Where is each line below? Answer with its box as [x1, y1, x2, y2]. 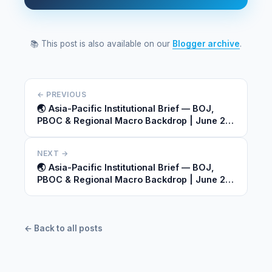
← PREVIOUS [37, 90, 86, 99]
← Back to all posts [24, 223, 103, 233]
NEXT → [37, 149, 68, 158]
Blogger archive [172, 39, 240, 49]
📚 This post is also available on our [30, 39, 172, 49]
